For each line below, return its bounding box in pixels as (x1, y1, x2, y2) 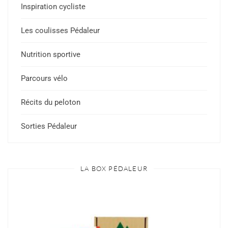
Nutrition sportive (21, 50, 80, 59)
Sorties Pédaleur (21, 122, 77, 131)
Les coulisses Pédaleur (21, 26, 100, 35)
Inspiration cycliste (21, 2, 85, 11)
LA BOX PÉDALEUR (80, 164, 148, 173)
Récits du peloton (21, 98, 80, 107)
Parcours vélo (21, 74, 68, 83)
